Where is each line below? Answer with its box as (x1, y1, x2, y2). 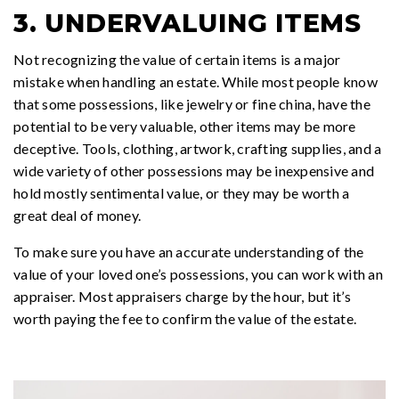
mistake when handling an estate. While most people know (13, 72, 378, 90)
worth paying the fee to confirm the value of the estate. (13, 309, 356, 327)
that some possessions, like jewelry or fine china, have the (13, 94, 370, 112)
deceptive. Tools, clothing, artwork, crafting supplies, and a (13, 139, 382, 157)
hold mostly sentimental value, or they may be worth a (13, 183, 350, 201)
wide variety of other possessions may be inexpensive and (13, 161, 374, 179)
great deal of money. (13, 206, 141, 224)
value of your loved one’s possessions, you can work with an (13, 265, 383, 282)
